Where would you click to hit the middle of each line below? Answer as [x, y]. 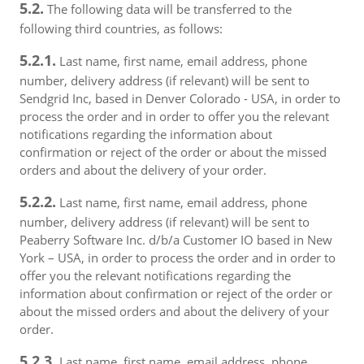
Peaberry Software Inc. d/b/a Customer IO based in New [176, 240]
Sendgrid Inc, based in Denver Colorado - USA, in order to [180, 98]
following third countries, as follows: [121, 28]
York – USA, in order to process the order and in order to [178, 258]
